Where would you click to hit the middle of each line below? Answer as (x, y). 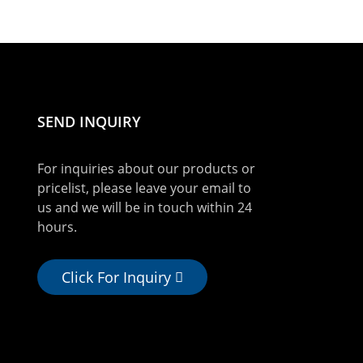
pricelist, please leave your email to (144, 188)
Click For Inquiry (116, 278)
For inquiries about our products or (146, 169)
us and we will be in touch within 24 (145, 208)
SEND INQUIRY (89, 121)
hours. (57, 227)
